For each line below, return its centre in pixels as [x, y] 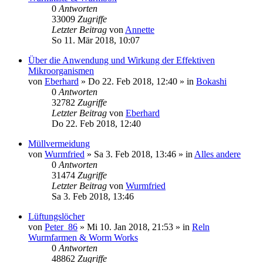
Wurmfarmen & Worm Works [83, 237]
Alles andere [218, 154]
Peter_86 [61, 227]
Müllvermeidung [59, 144]
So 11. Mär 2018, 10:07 [96, 40]
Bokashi [211, 81]
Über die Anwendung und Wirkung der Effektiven [122, 60]
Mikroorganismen [61, 71]
